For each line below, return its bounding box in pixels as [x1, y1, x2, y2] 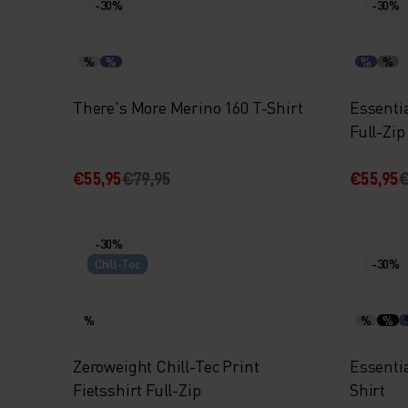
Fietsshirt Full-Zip [73, 379, 201, 400]
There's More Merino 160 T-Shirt [73, 97, 303, 117]
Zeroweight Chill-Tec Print [73, 355, 260, 376]
